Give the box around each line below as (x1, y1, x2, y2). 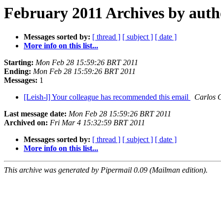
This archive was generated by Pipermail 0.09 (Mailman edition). (4, 166, 208, 175)
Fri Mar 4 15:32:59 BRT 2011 (50, 118, 145, 127)
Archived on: (4, 118, 48, 127)
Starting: (4, 58, 34, 67)
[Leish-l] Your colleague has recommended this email (24, 93, 190, 102)
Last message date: (4, 110, 67, 118)
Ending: (4, 67, 31, 76)
